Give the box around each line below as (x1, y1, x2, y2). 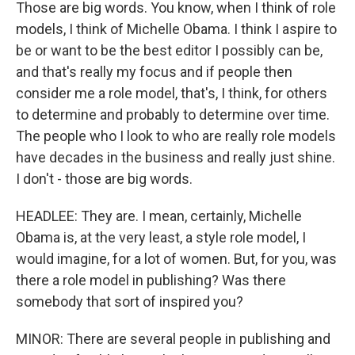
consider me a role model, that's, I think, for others (16, 85, 327, 101)
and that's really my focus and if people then (16, 63, 292, 80)
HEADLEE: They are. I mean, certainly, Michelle (16, 208, 302, 224)
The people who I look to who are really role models (16, 128, 336, 144)
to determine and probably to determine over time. (16, 106, 330, 123)
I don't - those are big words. (16, 170, 193, 187)
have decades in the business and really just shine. (16, 149, 335, 166)
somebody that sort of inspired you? (16, 293, 243, 310)
